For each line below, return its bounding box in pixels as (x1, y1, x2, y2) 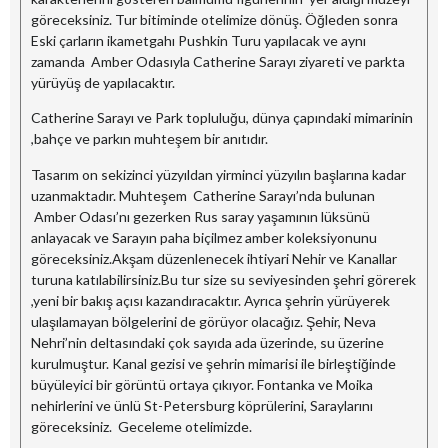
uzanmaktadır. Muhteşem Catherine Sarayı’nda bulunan (31, 186, 375, 204)
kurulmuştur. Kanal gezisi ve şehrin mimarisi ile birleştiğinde (31, 354, 396, 372)
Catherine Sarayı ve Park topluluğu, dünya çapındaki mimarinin (31, 109, 413, 127)
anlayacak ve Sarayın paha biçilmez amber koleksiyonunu (31, 228, 377, 246)
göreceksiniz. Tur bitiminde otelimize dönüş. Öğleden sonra (31, 10, 398, 28)
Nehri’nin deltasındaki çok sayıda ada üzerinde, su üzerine (31, 333, 384, 351)
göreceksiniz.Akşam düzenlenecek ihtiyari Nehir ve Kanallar (31, 249, 397, 267)
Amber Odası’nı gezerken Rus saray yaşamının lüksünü (31, 207, 370, 225)
